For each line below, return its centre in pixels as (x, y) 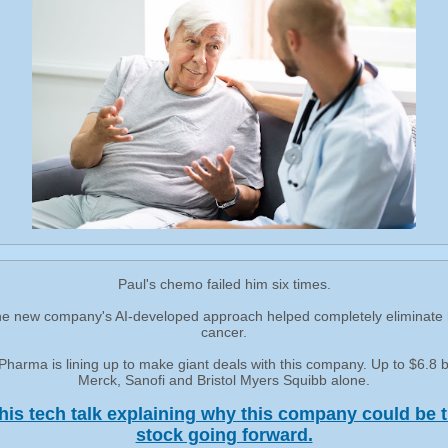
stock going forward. (224, 435)
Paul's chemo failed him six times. (224, 284)
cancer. (224, 332)
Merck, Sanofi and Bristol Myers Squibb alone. (224, 380)
